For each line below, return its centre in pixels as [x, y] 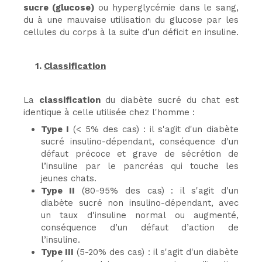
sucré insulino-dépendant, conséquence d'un [140, 141]
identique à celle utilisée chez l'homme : [109, 112]
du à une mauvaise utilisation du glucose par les [131, 20]
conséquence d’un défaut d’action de [140, 227]
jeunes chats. [69, 178]
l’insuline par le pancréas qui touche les [140, 166]
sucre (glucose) [59, 7]
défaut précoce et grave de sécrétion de [140, 154]
